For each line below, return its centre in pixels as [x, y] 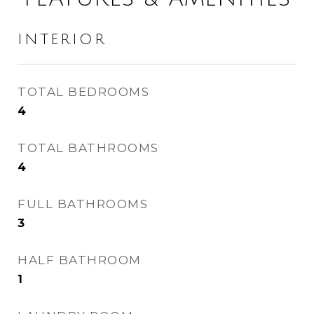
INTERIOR [62, 40]
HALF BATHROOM [80, 260]
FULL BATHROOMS [83, 204]
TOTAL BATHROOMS [88, 148]
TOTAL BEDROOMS [83, 92]
